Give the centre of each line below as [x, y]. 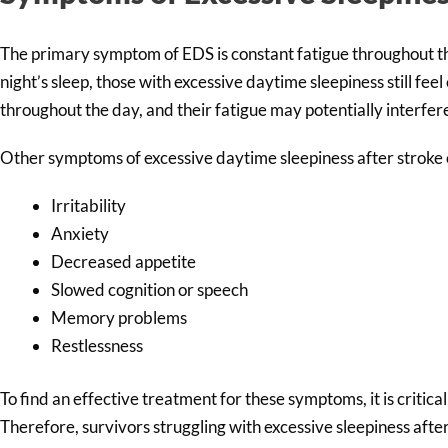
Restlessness [97, 345]
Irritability [88, 205]
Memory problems [119, 317]
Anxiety [80, 233]
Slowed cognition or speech [149, 289]
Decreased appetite [123, 261]
